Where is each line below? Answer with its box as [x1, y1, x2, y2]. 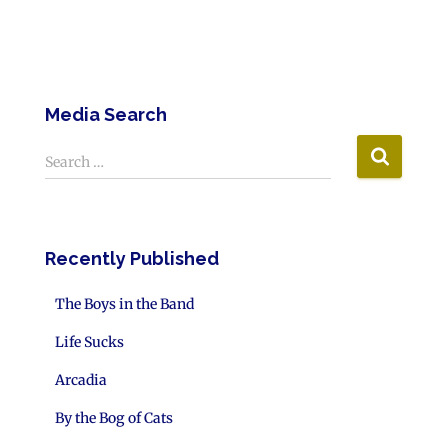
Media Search [45, 103, 167, 125]
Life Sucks [55, 332, 124, 351]
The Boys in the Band [55, 294, 194, 313]
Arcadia [55, 370, 107, 389]
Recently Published [45, 247, 219, 269]
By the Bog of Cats [55, 408, 173, 427]
